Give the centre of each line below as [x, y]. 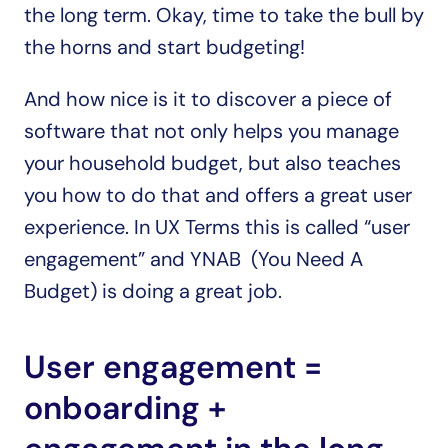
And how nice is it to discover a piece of [208, 99]
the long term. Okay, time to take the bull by [224, 15]
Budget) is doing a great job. [153, 291]
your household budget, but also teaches [212, 163]
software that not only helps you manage [211, 131]
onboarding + [125, 408]
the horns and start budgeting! [167, 47]
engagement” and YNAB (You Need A [193, 259]
